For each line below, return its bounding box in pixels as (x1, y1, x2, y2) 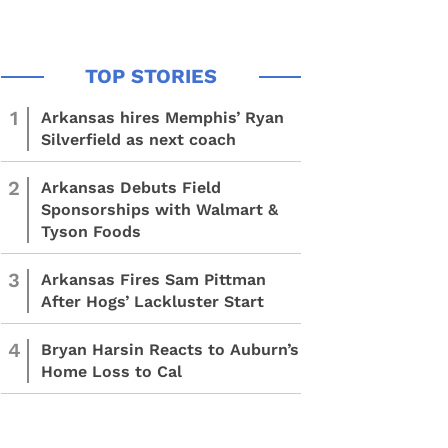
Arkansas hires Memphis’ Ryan (41, 108, 284, 127)
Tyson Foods (41, 222, 141, 241)
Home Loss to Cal (41, 362, 182, 381)
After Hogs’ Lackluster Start (41, 292, 264, 311)
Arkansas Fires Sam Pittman (41, 270, 266, 289)
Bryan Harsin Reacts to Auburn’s (41, 340, 299, 359)
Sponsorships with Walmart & (41, 200, 278, 219)
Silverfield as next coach (41, 130, 241, 149)
